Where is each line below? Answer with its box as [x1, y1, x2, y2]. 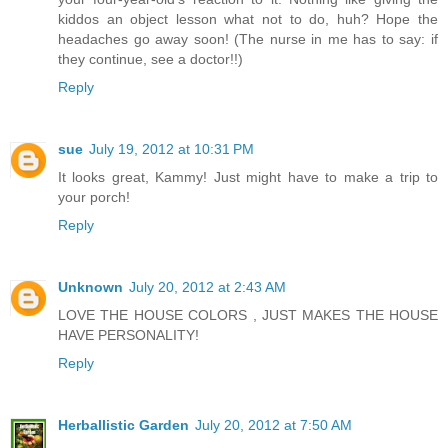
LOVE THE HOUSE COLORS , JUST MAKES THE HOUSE [58, 306, 438, 323]
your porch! [58, 188, 130, 205]
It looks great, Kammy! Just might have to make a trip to [58, 168, 438, 185]
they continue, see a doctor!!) [58, 50, 243, 67]
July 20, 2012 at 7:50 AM [195, 416, 352, 433]
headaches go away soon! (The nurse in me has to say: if [58, 30, 438, 47]
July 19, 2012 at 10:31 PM [89, 140, 254, 157]
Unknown [58, 278, 123, 295]
